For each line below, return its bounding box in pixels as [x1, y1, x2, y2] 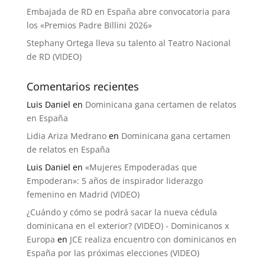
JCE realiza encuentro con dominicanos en [69, 233, 237, 245]
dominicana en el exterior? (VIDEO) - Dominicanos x [26, 219, 229, 231]
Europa [26, 233, 55, 245]
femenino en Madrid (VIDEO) [26, 188, 140, 200]
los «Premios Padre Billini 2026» [26, 19, 152, 31]
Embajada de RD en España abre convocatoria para [26, 5, 230, 17]
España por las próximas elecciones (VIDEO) [26, 247, 199, 258]
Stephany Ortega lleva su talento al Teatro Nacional [26, 37, 231, 49]
